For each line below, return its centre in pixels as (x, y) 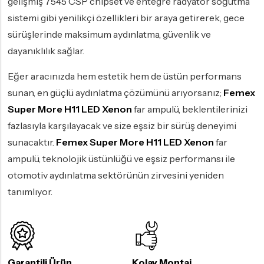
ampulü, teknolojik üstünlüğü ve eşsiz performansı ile (121, 159)
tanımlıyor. (30, 192)
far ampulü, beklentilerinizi (190, 109)
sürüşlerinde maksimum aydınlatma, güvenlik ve (109, 34)
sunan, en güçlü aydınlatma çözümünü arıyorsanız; (115, 93)
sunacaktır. (32, 142)
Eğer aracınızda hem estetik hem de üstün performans (125, 76)
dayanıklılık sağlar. (46, 51)
